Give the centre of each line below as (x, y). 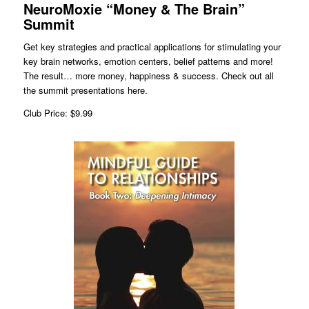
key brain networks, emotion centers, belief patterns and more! (149, 61)
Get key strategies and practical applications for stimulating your (152, 47)
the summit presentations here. (85, 90)
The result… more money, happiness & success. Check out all (148, 76)
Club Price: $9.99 (58, 112)
